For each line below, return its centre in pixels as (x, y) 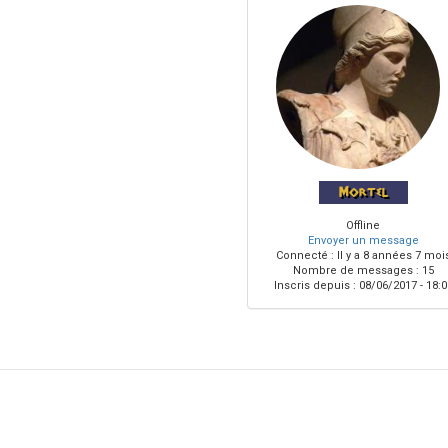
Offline (363, 225)
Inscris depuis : (314, 285)
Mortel (363, 192)
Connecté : (304, 255)
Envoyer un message (363, 240)
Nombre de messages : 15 (363, 270)
